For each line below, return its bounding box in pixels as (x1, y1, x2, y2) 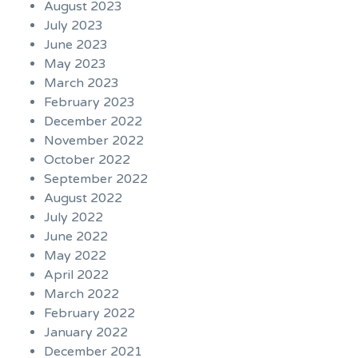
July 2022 (44, 209, 103, 226)
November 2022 (44, 133, 144, 149)
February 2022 (44, 305, 135, 322)
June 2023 (44, 37, 108, 54)
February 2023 (44, 94, 135, 111)
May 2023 (44, 56, 106, 73)
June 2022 (44, 229, 108, 245)
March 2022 (44, 286, 119, 303)
